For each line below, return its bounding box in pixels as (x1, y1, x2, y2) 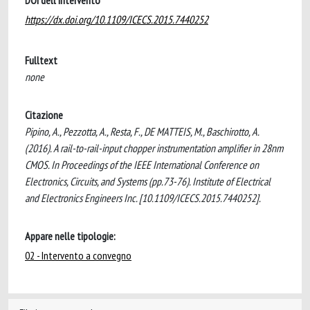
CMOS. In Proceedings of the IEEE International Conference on (25, 158, 259, 172)
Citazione (25, 108, 63, 122)
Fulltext (25, 53, 57, 67)
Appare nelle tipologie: (25, 229, 116, 243)
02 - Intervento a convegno (25, 248, 131, 262)
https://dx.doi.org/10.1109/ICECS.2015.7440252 (25, 12, 208, 26)
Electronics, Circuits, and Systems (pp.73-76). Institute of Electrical (25, 174, 271, 188)
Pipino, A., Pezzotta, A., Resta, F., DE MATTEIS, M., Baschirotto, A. (25, 125, 259, 138)
